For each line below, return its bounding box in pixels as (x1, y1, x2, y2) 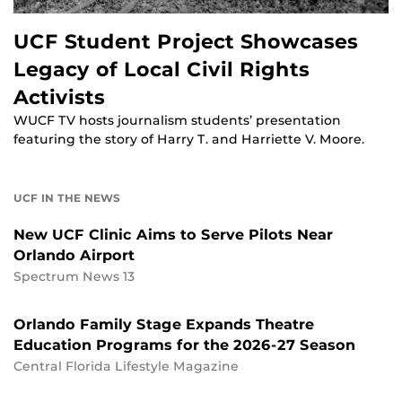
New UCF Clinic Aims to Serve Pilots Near (13, 226, 333, 244)
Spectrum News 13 (13, 269, 135, 284)
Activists (13, 84, 105, 110)
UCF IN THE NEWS (13, 191, 120, 205)
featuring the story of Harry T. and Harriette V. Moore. (13, 131, 364, 148)
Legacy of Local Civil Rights (13, 57, 310, 83)
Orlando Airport (13, 247, 135, 265)
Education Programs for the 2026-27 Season (13, 336, 355, 354)
